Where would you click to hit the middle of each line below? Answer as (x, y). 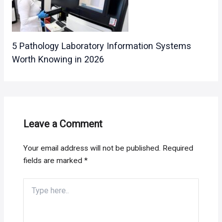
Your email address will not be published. (92, 148)
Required (178, 148)
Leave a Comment (63, 124)
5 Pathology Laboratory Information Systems (101, 46)
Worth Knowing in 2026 (58, 59)
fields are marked (54, 161)
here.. (32, 193)
